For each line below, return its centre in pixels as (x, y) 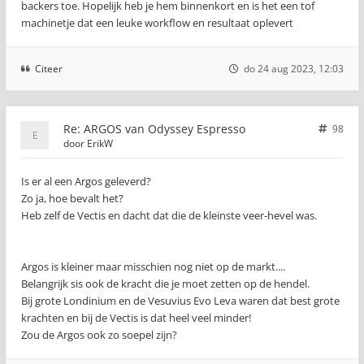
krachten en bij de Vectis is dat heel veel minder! (136, 318)
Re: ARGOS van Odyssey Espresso (154, 129)
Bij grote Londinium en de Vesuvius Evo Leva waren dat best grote (180, 301)
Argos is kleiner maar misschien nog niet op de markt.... (153, 266)
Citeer (49, 69)
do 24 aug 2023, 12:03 (294, 69)
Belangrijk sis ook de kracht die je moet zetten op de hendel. (165, 284)
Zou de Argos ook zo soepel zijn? (99, 335)
